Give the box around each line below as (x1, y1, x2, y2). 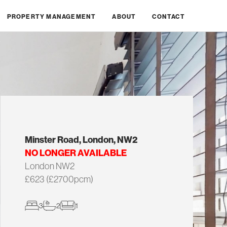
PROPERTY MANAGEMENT (7, 13, 96, 20)
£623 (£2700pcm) (24, 173, 93, 185)
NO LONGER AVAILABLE (24, 147, 127, 159)
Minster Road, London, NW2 (24, 134, 137, 145)
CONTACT (152, 13, 185, 20)
